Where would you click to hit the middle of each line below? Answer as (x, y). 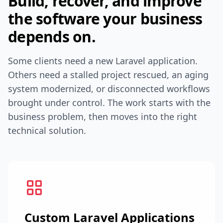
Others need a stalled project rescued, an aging (108, 75)
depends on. (52, 37)
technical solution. (47, 130)
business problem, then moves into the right (103, 116)
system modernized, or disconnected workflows (109, 89)
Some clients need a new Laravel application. (103, 61)
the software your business (105, 19)
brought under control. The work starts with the (109, 103)
